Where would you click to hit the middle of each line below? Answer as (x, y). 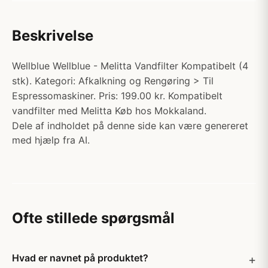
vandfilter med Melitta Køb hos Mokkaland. (109, 111)
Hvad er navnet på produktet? (80, 258)
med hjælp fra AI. (51, 140)
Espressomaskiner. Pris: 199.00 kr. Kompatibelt (117, 96)
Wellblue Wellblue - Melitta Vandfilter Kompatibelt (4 (130, 66)
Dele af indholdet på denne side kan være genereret (130, 126)
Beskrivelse (53, 36)
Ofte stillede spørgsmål (93, 218)
